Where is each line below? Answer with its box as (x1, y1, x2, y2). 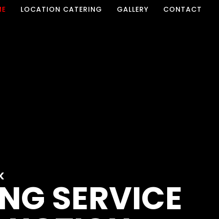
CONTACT (163, 4, 202, 14)
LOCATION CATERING (21, 4, 103, 14)
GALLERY (117, 4, 149, 14)
